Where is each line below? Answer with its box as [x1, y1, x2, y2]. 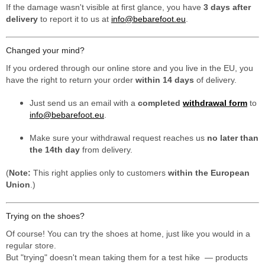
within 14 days [135, 75, 194, 85]
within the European [168, 168, 250, 178]
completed [138, 98, 183, 108]
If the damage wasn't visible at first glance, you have [6, 2, 203, 12]
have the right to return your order [6, 75, 135, 85]
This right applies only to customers [31, 168, 168, 178]
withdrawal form [183, 98, 247, 108]
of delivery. [194, 75, 237, 85]
